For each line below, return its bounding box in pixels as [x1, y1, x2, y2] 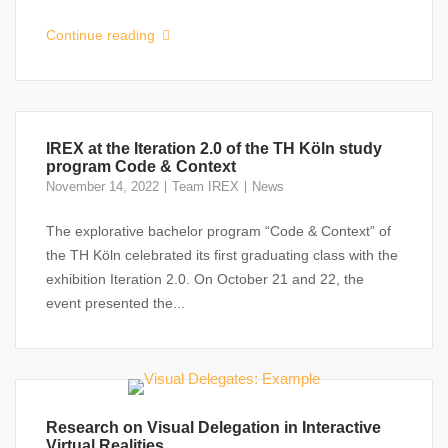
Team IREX [172, 179, 239, 194]
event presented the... [46, 295, 185, 311]
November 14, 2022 [46, 179, 159, 194]
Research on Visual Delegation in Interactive [46, 419, 381, 436]
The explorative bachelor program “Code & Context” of [46, 223, 391, 239]
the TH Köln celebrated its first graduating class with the [46, 247, 398, 263]
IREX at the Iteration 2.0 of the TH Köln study [46, 140, 382, 157]
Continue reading [46, 27, 159, 43]
